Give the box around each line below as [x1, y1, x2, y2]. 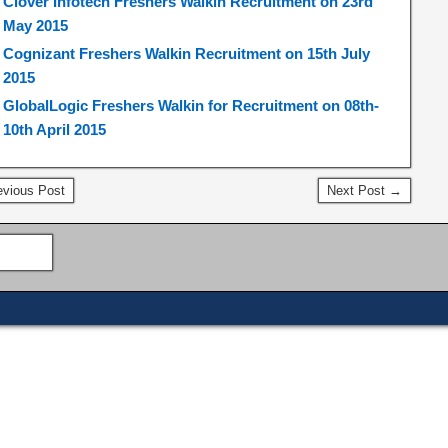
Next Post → [326, 183, 402, 198]
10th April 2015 [2, 121, 106, 138]
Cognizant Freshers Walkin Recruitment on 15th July [2, 45, 370, 62]
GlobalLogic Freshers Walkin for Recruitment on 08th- [2, 97, 379, 114]
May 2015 [2, 17, 68, 34]
